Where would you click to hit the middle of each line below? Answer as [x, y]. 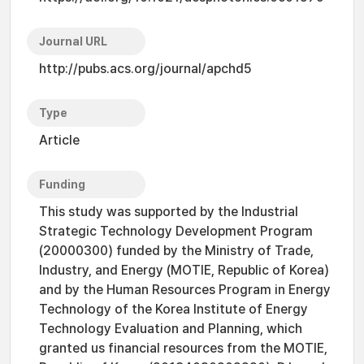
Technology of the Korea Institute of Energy [173, 309]
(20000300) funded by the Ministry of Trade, [176, 251]
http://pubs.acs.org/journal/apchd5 [145, 69]
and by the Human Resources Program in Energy [185, 290]
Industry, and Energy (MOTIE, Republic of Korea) [184, 270]
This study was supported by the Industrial [169, 212]
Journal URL [73, 41]
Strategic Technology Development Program [176, 231]
